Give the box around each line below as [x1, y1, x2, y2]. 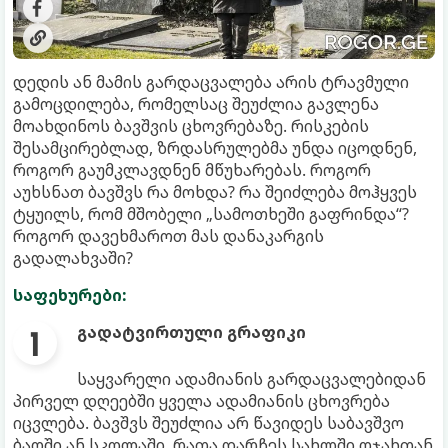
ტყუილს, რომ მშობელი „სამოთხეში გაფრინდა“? [13, 203, 409, 226]
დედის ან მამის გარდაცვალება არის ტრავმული [13, 71, 409, 94]
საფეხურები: [13, 284, 127, 307]
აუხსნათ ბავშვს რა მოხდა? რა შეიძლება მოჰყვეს [13, 181, 417, 204]
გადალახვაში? [13, 247, 133, 270]
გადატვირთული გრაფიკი [77, 321, 306, 344]
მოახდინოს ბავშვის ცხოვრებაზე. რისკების [13, 115, 369, 138]
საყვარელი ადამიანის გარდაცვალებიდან [77, 368, 426, 391]
